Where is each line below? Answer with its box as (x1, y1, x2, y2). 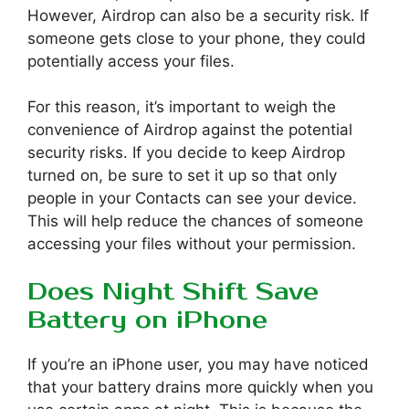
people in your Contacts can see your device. (27, 188, 357, 207)
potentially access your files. (27, 51, 235, 70)
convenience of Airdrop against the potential (27, 120, 352, 139)
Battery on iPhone (27, 306, 267, 336)
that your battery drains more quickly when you (27, 378, 373, 397)
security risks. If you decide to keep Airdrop (27, 142, 345, 162)
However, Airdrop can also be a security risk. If (27, 5, 369, 25)
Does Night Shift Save (27, 278, 319, 308)
